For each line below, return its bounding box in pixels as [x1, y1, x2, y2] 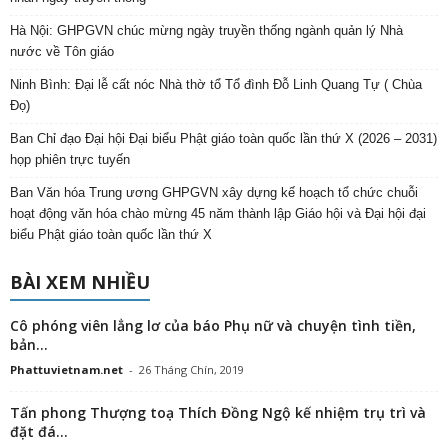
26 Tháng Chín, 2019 [139, 362, 244, 378]
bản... [10, 335, 48, 355]
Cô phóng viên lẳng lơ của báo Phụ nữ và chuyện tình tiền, [10, 316, 416, 336]
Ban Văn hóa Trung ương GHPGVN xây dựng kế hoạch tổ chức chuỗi [10, 185, 418, 201]
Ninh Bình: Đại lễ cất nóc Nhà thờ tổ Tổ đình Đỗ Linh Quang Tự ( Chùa [10, 77, 422, 93]
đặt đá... [10, 422, 68, 442]
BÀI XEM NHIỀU [10, 270, 150, 295]
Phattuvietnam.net [10, 362, 123, 378]
